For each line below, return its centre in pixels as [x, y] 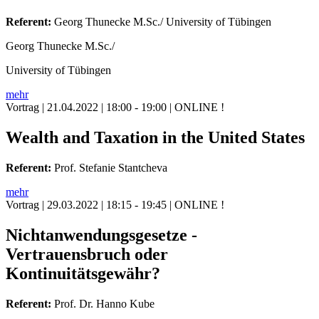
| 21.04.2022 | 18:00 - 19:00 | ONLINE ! [132, 108]
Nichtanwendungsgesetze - [101, 235]
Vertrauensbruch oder [87, 255]
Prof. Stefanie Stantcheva [109, 168]
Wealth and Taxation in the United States [155, 138]
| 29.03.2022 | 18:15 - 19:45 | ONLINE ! [132, 205]
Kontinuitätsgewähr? [83, 274]
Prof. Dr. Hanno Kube [103, 304]
